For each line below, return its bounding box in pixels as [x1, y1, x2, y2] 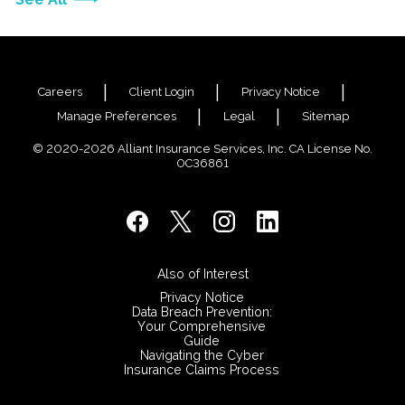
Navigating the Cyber [139, 348, 264, 363]
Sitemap [301, 109, 349, 123]
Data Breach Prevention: [131, 305, 272, 319]
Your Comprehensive [137, 319, 266, 334]
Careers [38, 85, 82, 99]
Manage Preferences [56, 109, 176, 123]
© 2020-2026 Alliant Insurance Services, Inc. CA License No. [33, 142, 372, 155]
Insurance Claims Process [124, 363, 279, 377]
